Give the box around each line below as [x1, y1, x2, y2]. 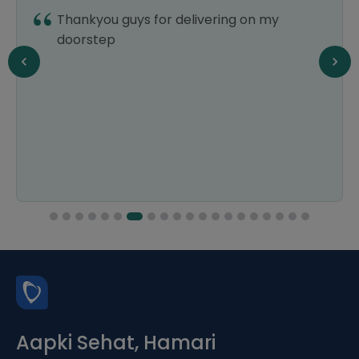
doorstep [57, 30, 115, 49]
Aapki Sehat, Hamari [16, 329, 216, 356]
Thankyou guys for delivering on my [57, 10, 279, 29]
